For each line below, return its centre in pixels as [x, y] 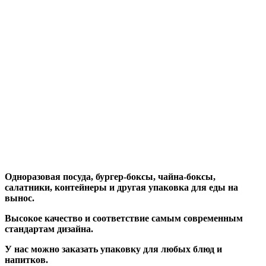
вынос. [20, 198]
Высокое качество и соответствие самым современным [124, 218]
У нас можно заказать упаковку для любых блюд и [113, 249]
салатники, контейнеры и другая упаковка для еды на [121, 188]
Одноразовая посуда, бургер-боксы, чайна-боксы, [110, 177]
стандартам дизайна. [49, 229]
